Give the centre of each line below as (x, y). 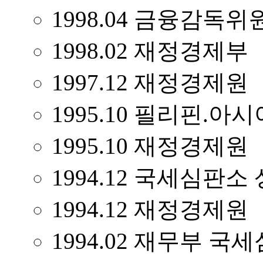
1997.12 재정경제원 (150, 82)
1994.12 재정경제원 (150, 209)
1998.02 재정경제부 (150, 51)
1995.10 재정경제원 (150, 146)
